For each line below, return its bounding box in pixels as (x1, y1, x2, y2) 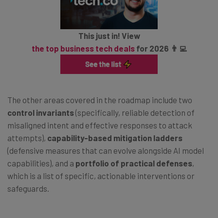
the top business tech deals (31, 43, 135, 54)
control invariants (7, 107, 75, 117)
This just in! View (78, 31, 140, 41)
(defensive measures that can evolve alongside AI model (7, 145, 204, 155)
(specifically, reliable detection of (75, 107, 195, 117)
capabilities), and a (7, 158, 75, 168)
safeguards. (7, 183, 49, 193)
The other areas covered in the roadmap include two (7, 94, 192, 105)
